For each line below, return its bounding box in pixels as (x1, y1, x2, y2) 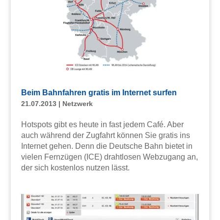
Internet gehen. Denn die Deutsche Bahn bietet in (21, 142, 192, 151)
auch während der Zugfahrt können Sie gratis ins (21, 131, 190, 140)
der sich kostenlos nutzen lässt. (21, 164, 130, 172)
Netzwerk (62, 100, 93, 108)
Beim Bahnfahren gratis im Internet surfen (21, 88, 177, 97)
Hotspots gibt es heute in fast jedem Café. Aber (21, 120, 184, 129)
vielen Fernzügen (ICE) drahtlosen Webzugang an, (21, 153, 198, 162)
